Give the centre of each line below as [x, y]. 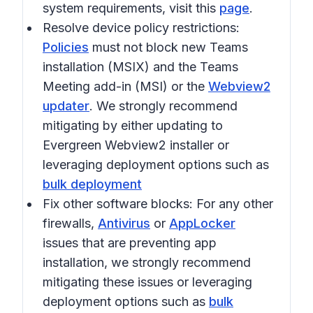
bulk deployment [92, 184]
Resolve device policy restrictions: [141, 28]
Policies [66, 47]
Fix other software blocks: [118, 204]
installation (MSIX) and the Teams [140, 67]
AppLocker [202, 223]
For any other [233, 204]
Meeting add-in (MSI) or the [125, 86]
